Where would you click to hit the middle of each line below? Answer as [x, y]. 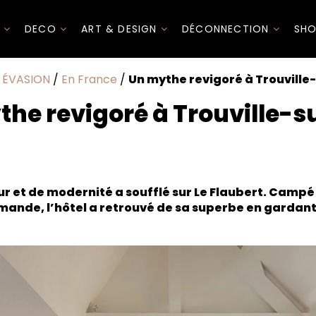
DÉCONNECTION [227, 29]
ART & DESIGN [121, 29]
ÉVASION [26, 79]
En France [89, 79]
